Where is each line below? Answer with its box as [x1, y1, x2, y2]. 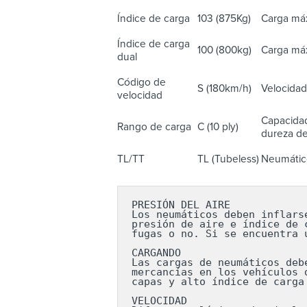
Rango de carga [116, 121, 191, 134]
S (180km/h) [197, 82, 251, 95]
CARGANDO [131, 247, 181, 259]
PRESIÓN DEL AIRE [131, 199, 230, 211]
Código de [116, 76, 166, 89]
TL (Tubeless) [197, 153, 259, 166]
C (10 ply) [197, 121, 238, 134]
